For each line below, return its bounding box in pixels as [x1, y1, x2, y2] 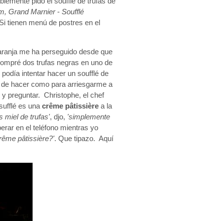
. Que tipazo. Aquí [54, 135, 113, 143]
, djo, [50, 113, 67, 121]
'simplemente [67, 113, 110, 121]
